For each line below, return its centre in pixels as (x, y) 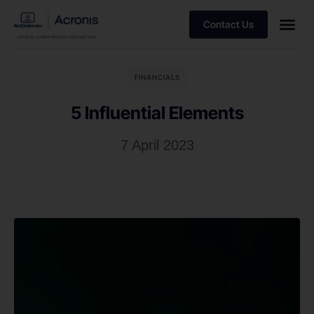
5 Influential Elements (157, 113)
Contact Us (228, 24)
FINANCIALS (157, 77)
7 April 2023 (157, 145)
